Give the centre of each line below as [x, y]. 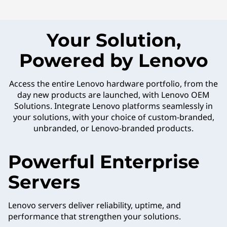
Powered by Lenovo [113, 60]
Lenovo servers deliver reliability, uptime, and [94, 205]
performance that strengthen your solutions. [94, 216]
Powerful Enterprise [104, 162]
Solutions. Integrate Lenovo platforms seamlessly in [113, 106]
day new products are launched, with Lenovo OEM [113, 95]
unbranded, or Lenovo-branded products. [113, 128]
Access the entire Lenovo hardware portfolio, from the [113, 84]
